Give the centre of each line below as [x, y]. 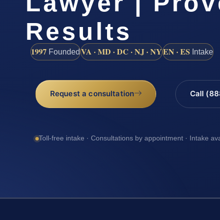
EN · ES [177, 51]
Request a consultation [92, 94]
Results [79, 31]
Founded [63, 52]
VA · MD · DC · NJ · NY [122, 51]
